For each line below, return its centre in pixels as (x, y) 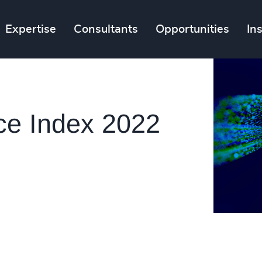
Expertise (31, 29)
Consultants (106, 29)
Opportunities (193, 29)
